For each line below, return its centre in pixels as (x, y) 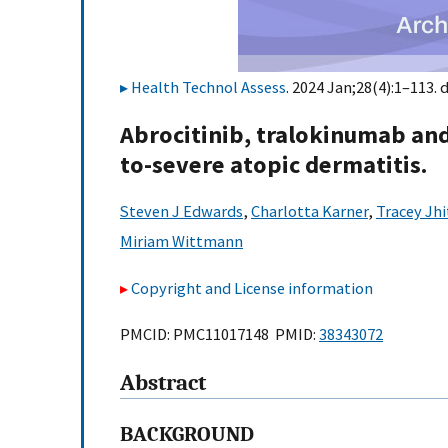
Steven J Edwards (181, 211)
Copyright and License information (252, 287)
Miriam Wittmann (181, 241)
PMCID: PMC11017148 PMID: (219, 334)
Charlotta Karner (309, 211)
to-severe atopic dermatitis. (273, 165)
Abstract (163, 383)
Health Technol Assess (208, 87)
